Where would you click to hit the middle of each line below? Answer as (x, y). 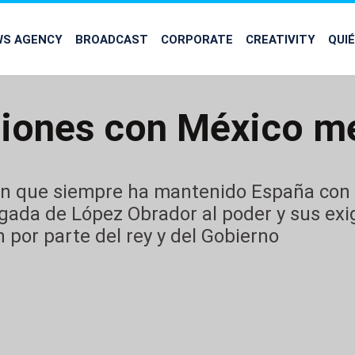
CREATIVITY (281, 39)
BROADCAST (112, 39)
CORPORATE (197, 39)
